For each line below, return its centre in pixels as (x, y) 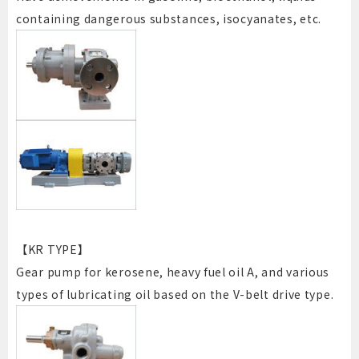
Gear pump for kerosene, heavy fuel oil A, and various (173, 272)
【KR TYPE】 (53, 250)
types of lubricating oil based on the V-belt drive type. (175, 294)
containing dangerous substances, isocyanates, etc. (169, 19)
